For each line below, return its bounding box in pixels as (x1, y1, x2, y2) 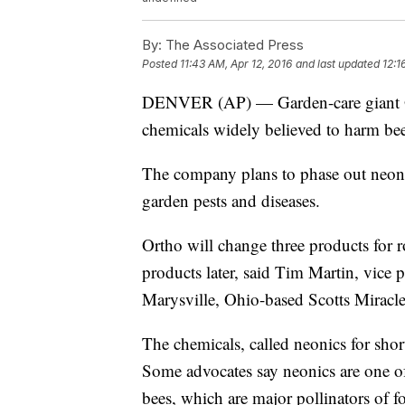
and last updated (296, 57, 380, 71)
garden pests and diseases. (142, 189, 320, 212)
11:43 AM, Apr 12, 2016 (180, 57, 292, 71)
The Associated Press (162, 36, 304, 54)
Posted (142, 57, 180, 71)
